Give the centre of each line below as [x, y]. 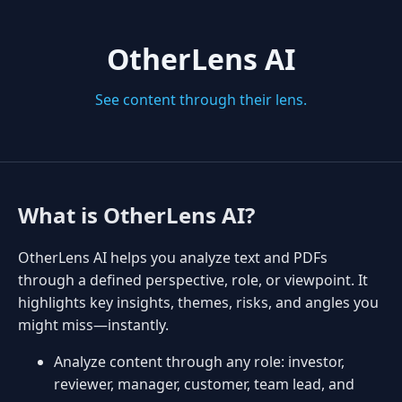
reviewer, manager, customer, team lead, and [204, 384]
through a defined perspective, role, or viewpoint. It [193, 280]
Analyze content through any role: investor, [199, 362]
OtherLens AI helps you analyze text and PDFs [173, 258]
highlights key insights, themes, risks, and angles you [198, 302]
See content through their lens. [201, 100]
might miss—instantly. [93, 325]
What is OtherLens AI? [136, 215]
